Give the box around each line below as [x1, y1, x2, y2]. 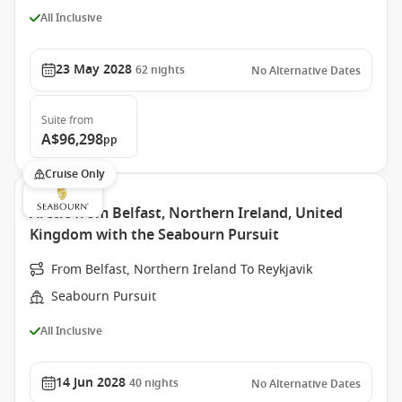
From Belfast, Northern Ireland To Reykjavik [51, 260, 312, 279]
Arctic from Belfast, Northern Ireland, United [30, 203, 343, 224]
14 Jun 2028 [56, 373, 126, 392]
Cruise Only [45, 166, 105, 182]
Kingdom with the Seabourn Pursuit [30, 224, 279, 246]
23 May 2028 [56, 60, 132, 79]
